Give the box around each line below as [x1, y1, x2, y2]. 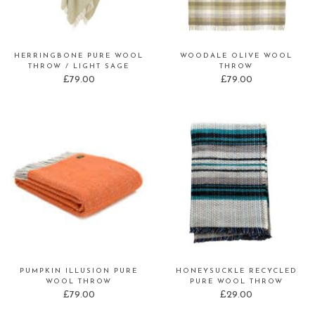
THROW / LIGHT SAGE [28, 63, 129, 71]
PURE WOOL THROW [189, 278, 283, 286]
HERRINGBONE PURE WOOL [14, 52, 143, 60]
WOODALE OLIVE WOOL [180, 52, 292, 60]
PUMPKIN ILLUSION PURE [20, 267, 138, 276]
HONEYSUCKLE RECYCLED [175, 267, 297, 276]
